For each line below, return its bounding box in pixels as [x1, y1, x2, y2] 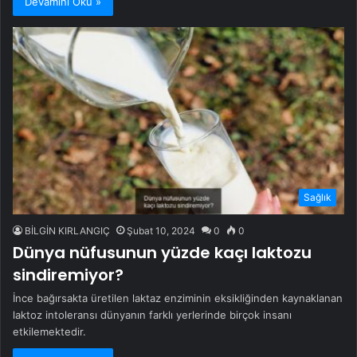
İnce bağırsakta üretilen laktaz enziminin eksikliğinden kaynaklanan [13, 291, 343, 304]
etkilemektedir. [13, 324, 86, 338]
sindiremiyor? [13, 263, 124, 286]
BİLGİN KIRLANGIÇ [25, 224, 110, 237]
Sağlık [304, 190, 331, 203]
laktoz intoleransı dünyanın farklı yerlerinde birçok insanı [13, 308, 292, 321]
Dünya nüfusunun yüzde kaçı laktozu [13, 241, 312, 264]
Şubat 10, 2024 [127, 224, 195, 237]
